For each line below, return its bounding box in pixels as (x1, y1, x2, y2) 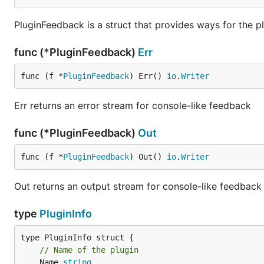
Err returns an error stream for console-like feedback (14, 100, 251, 111)
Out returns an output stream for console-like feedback (14, 180, 262, 192)
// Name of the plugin (39, 245, 138, 255)
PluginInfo (39, 207, 92, 220)
